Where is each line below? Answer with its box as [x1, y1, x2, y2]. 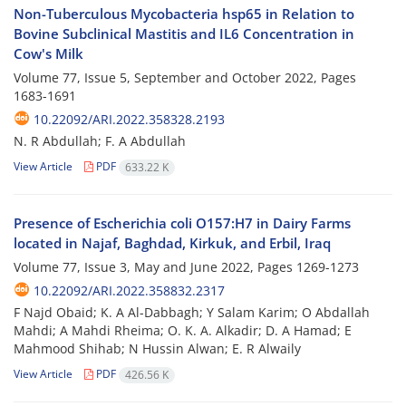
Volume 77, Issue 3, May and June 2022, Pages [14, 258, 296, 276]
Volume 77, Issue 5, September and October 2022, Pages [14, 69, 356, 87]
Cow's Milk [14, 44, 83, 63]
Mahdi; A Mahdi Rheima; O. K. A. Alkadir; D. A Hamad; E [14, 322, 352, 340]
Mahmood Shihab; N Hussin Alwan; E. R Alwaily [14, 340, 301, 358]
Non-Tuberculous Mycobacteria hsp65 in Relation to [14, 5, 354, 24]
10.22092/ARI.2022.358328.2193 [34, 111, 225, 129]
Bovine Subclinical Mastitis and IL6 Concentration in [14, 24, 354, 43]
